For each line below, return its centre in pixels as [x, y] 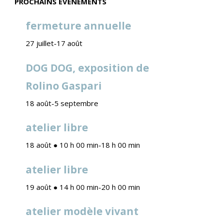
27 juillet [39, 43]
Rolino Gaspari [63, 85]
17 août [69, 43]
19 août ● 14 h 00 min [62, 187]
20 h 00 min [120, 187]
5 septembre [76, 103]
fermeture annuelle [78, 26]
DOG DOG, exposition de [87, 68]
